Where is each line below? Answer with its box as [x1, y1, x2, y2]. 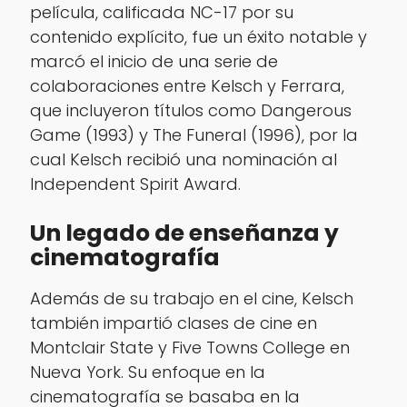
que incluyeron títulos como [29, 99, 261, 123]
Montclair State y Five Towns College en [29, 336, 350, 360]
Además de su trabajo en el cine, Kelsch [29, 287, 353, 311]
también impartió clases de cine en [29, 312, 317, 335]
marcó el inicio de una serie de [29, 50, 278, 74]
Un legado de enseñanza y [29, 217, 339, 250]
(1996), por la [245, 124, 358, 147]
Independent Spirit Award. [29, 173, 241, 196]
